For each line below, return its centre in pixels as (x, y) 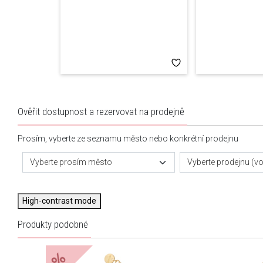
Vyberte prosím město (71, 162)
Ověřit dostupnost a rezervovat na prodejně (101, 112)
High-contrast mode (59, 201)
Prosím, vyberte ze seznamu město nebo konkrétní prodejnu (128, 139)
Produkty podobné (53, 225)
